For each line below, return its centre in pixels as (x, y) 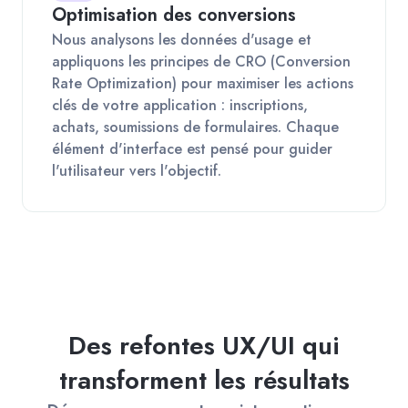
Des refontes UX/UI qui (204, 345)
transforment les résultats (204, 380)
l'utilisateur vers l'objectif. (137, 170)
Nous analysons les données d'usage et (182, 39)
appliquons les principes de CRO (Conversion (201, 61)
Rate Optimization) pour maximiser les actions (203, 83)
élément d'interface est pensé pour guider (192, 148)
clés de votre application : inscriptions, (180, 105)
